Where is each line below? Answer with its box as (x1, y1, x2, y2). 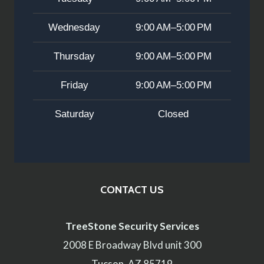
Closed (158, 108, 189, 120)
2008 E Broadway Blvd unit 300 (62, 238, 202, 251)
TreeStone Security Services (65, 219, 199, 232)
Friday (60, 80, 88, 91)
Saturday (54, 108, 94, 120)
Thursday (54, 51, 95, 62)
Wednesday (48, 22, 100, 34)
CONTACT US (100, 183, 164, 196)
